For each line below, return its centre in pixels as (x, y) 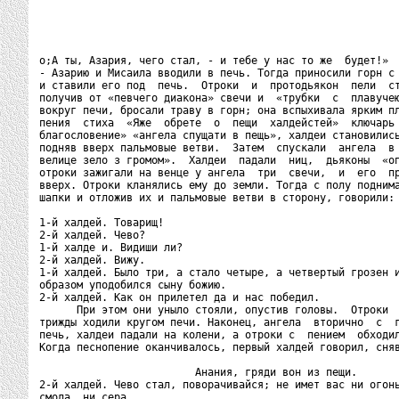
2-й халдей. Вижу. (92, 260)
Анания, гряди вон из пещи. (198, 372)
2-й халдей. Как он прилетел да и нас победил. (179, 297)
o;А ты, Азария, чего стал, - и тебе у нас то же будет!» (214, 61)
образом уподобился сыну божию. (133, 285)
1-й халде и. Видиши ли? (111, 248)
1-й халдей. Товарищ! (102, 223)
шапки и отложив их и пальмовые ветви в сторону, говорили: (217, 198)
